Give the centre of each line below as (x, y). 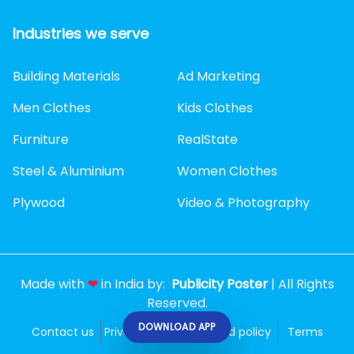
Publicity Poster (219, 284)
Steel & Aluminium (68, 171)
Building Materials (66, 76)
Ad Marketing (218, 76)
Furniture (41, 139)
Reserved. (177, 303)
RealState (207, 139)
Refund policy (233, 331)
